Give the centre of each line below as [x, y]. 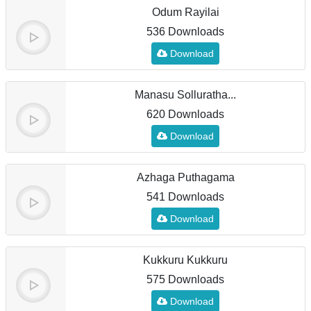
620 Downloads [185, 114]
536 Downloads [185, 32]
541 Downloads [185, 197]
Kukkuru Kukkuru [185, 260]
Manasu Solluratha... [185, 95]
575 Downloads [185, 279]
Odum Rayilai [185, 12]
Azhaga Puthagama [185, 177]
